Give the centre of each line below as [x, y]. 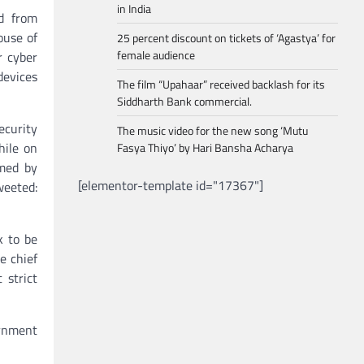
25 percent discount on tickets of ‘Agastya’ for [226, 38]
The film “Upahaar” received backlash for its [221, 84]
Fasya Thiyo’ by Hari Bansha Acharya [205, 147]
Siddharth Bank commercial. [184, 101]
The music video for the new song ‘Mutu [212, 130]
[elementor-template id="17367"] [171, 185]
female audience [156, 55]
